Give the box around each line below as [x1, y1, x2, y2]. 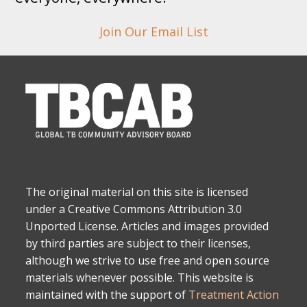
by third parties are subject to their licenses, [25, 236, 251, 251]
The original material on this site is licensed [25, 184, 249, 200]
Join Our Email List [99, 23, 208, 40]
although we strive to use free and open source [25, 253, 270, 269]
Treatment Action [188, 287, 280, 303]
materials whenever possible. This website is [25, 270, 254, 286]
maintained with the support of [25, 287, 189, 303]
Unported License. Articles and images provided [25, 219, 269, 234]
